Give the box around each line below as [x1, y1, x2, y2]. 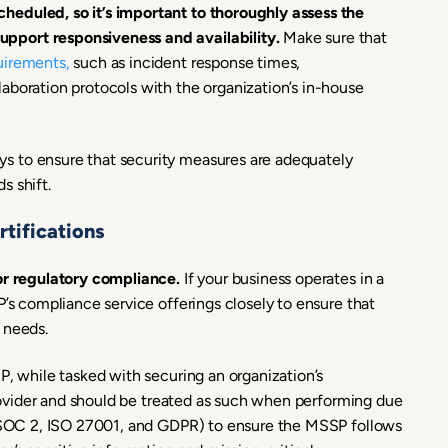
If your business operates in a [180, 269, 385, 288]
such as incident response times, [69, 53, 301, 72]
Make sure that [279, 28, 388, 47]
